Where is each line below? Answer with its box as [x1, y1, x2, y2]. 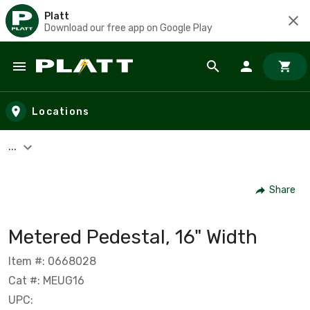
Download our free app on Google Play [44, 21, 212, 34]
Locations [32, 105, 90, 118]
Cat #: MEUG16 [8, 273, 84, 287]
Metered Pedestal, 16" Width [8, 225, 257, 248]
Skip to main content [13, 72, 133, 88]
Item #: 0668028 [8, 254, 96, 268]
